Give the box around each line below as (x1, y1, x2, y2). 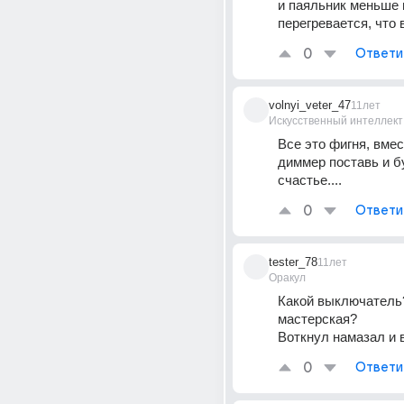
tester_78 (269, 255, 317, 269)
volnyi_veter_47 (269, 98, 351, 112)
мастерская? (278, 311, 357, 326)
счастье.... (278, 172, 342, 188)
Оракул (269, 271, 306, 284)
